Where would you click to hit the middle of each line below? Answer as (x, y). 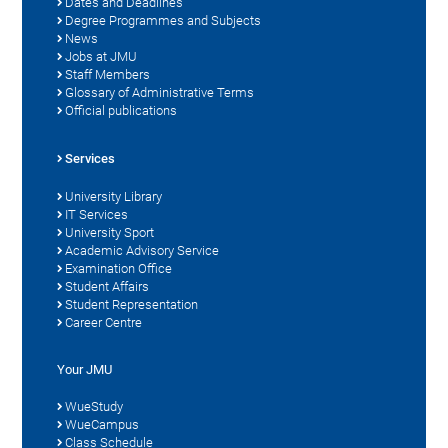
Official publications (121, 110)
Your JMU (85, 369)
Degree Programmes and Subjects (163, 20)
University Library (114, 196)
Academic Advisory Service (142, 250)
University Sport (110, 232)
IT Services (97, 214)
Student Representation (132, 304)
